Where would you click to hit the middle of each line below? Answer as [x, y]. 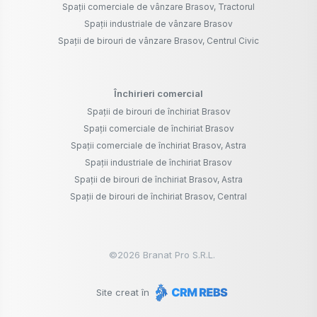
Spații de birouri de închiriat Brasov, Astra [158, 180]
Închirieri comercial [158, 94]
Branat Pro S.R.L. [178, 255]
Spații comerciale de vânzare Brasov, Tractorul [158, 7]
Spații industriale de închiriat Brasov [158, 163]
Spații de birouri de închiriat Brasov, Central [158, 197]
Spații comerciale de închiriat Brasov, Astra [158, 146]
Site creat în [124, 293]
